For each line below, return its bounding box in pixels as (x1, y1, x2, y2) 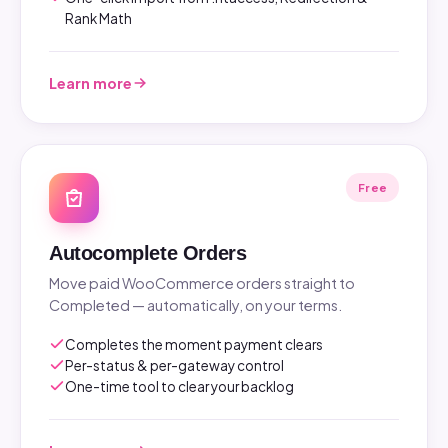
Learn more (49, 73, 132, 92)
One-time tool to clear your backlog (65, 377, 294, 395)
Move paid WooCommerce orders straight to (49, 273, 355, 292)
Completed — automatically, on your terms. (49, 295, 342, 314)
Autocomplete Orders (49, 241, 247, 264)
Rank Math (65, 9, 132, 27)
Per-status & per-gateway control (65, 356, 284, 374)
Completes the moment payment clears (65, 335, 323, 353)
